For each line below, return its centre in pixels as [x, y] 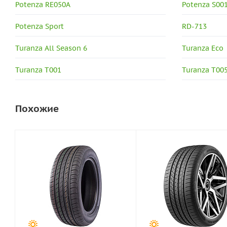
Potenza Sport [40, 26]
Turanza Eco [203, 48]
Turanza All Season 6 [51, 48]
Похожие [37, 108]
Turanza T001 [38, 70]
